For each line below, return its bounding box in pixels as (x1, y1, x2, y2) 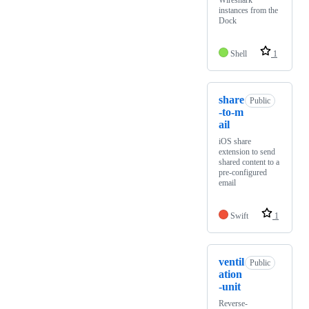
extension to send (219, 147, 275, 157)
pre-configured (219, 168, 267, 178)
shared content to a (219, 157, 279, 168)
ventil (219, 256, 244, 268)
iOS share (219, 137, 251, 147)
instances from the (219, 6, 278, 16)
